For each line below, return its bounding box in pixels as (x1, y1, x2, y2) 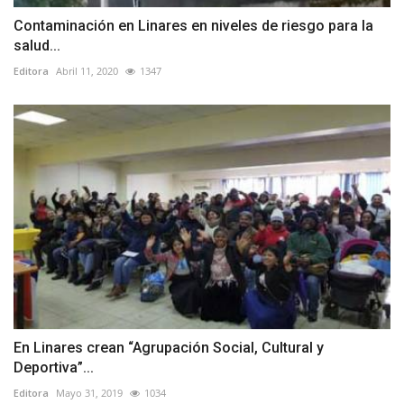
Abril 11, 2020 (56, 64, 118, 78)
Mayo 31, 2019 (56, 385, 123, 399)
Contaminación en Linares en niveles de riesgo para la (14, 17, 373, 35)
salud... (14, 37, 60, 55)
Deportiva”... (14, 358, 94, 376)
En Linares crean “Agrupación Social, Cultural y (14, 338, 324, 356)
